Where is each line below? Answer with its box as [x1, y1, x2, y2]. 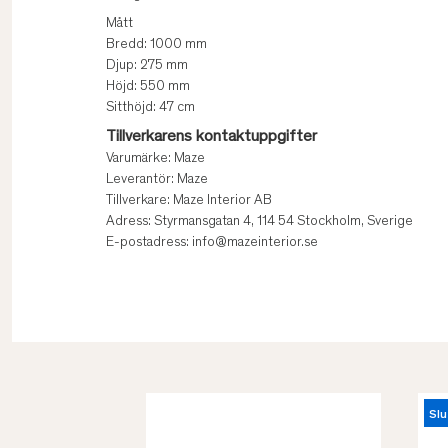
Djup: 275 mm [106, 59, 188, 74]
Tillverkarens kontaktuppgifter [106, 129, 317, 146]
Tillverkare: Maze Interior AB [106, 194, 272, 209]
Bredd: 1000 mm [106, 38, 207, 53]
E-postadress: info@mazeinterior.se [106, 236, 318, 251]
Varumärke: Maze [106, 152, 205, 167]
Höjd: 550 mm [106, 80, 190, 95]
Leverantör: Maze [106, 173, 208, 188]
